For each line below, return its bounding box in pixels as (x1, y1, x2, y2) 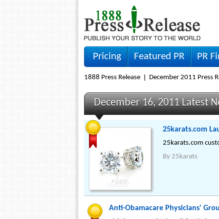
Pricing (93, 51, 121, 62)
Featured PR (134, 51, 184, 62)
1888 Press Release (84, 74, 140, 81)
